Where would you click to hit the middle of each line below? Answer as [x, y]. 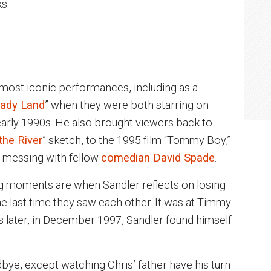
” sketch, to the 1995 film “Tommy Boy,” [136, 140]
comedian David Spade [158, 157]
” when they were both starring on [127, 105]
